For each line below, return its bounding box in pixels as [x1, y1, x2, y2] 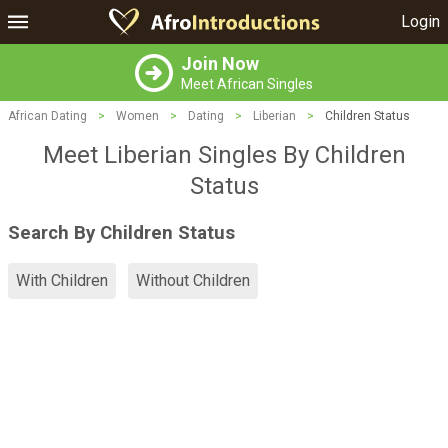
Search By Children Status [8, 221, 235, 244]
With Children [16, 271, 108, 291]
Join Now [181, 53, 259, 74]
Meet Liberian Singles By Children [42, 141, 406, 169]
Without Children [136, 271, 250, 291]
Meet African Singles [181, 76, 313, 92]
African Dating [8, 109, 87, 123]
